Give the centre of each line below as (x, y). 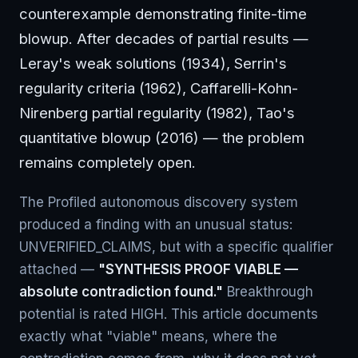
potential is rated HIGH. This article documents (169, 314)
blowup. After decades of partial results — (164, 38)
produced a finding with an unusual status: (156, 225)
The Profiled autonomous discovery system (159, 202)
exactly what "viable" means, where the (148, 336)
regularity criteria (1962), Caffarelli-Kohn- (159, 88)
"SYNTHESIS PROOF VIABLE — (198, 269)
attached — (59, 269)
